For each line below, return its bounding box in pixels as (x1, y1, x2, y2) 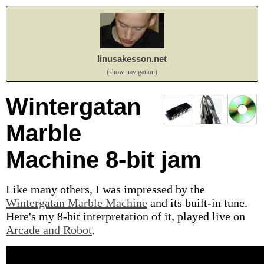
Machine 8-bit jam (6, 147, 202, 173)
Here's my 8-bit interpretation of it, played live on (6, 210, 245, 223)
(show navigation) (107, 68, 157, 76)
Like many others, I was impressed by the (6, 183, 205, 196)
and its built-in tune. (147, 196, 247, 209)
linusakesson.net (97, 53, 167, 64)
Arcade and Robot (6, 223, 92, 236)
